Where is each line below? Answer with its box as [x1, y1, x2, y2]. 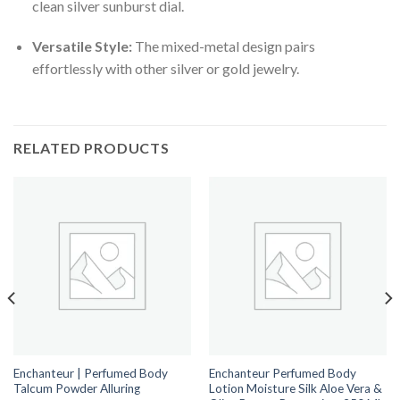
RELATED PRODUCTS [13, 139, 170, 157]
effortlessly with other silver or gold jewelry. [31, 60, 299, 78]
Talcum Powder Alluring [12, 380, 140, 396]
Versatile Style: [31, 37, 132, 55]
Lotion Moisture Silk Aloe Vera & [208, 380, 382, 396]
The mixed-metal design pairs [131, 37, 315, 55]
